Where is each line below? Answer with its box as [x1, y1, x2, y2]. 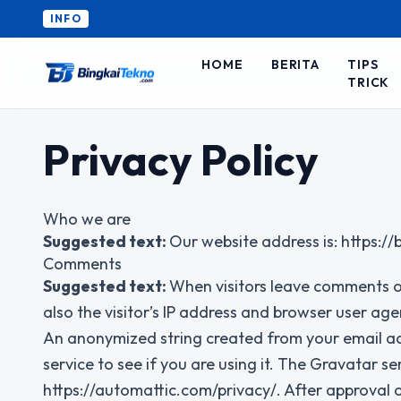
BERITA [271, 55, 320, 73]
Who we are [43, 209, 131, 229]
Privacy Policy [43, 132, 319, 186]
